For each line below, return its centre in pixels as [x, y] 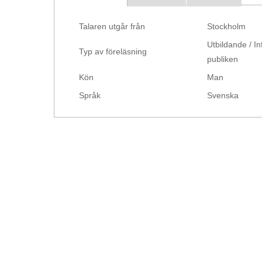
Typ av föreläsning [113, 51]
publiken [223, 59]
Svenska [223, 95]
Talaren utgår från [112, 26]
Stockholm [226, 26]
